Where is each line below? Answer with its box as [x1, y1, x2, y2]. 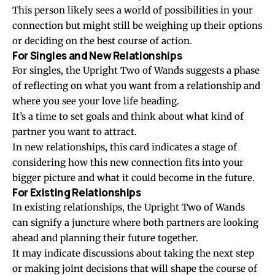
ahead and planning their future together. [12, 232, 198, 244]
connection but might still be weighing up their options [12, 20, 262, 32]
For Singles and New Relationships [12, 48, 182, 63]
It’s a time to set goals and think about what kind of [12, 110, 244, 123]
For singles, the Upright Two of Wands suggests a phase [12, 64, 260, 77]
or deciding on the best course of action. [12, 35, 192, 47]
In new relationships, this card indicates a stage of [12, 141, 237, 153]
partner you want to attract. [12, 126, 137, 138]
